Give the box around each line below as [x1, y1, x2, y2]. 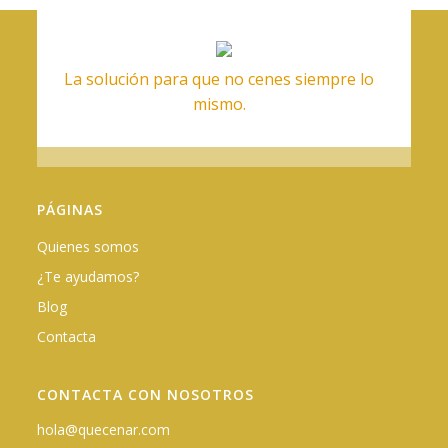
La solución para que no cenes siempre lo [64, 68, 374, 91]
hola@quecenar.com [37, 420, 171, 440]
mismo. [192, 93, 246, 116]
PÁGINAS [37, 200, 104, 220]
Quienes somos [37, 237, 140, 257]
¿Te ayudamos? [37, 267, 140, 287]
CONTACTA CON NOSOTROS [37, 385, 255, 405]
